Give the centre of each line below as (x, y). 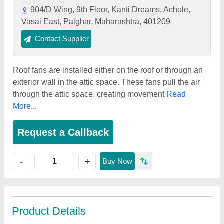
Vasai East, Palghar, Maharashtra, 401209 (96, 22)
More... (25, 106)
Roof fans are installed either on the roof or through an (108, 70)
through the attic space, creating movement (90, 94)
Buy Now (117, 161)
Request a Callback (63, 132)
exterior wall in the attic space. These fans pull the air (106, 82)
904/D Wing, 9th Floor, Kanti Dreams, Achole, (110, 10)
